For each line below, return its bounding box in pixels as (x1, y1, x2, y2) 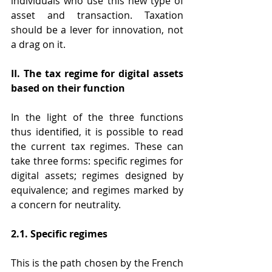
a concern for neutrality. (11, 198, 121, 212)
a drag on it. (11, 38, 66, 52)
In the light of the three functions (11, 110, 183, 124)
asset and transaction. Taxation (11, 8, 183, 22)
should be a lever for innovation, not (11, 23, 183, 37)
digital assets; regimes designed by (11, 169, 183, 183)
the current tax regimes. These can (11, 140, 183, 154)
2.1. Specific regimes (11, 227, 107, 241)
